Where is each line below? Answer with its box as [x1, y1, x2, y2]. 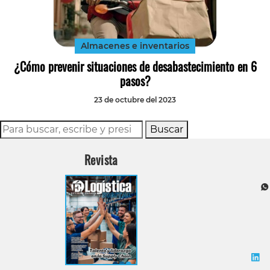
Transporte [225, 26, 259, 34]
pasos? [119, 72, 151, 90]
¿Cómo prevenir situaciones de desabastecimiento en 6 [13, 57, 257, 76]
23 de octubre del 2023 [94, 95, 176, 105]
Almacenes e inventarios [81, 40, 189, 52]
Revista [84, 151, 118, 169]
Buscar [150, 124, 183, 136]
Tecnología [225, 5, 259, 13]
